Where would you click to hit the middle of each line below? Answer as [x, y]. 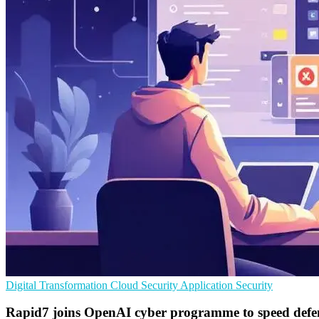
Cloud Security [145, 285]
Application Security [226, 285]
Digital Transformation [58, 285]
